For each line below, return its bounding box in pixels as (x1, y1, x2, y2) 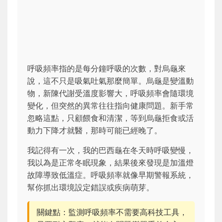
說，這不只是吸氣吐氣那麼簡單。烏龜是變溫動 (27, 75, 194, 86)
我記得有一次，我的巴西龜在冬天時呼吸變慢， (27, 145, 194, 155)
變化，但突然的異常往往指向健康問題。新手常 (27, 100, 194, 111)
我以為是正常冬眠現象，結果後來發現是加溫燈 (27, 157, 194, 167)
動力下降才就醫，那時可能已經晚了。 (27, 125, 162, 135)
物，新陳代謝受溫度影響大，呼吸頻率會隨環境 (27, 88, 194, 98)
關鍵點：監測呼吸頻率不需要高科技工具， (37, 207, 187, 217)
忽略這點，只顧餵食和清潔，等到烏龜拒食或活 (27, 112, 194, 123)
